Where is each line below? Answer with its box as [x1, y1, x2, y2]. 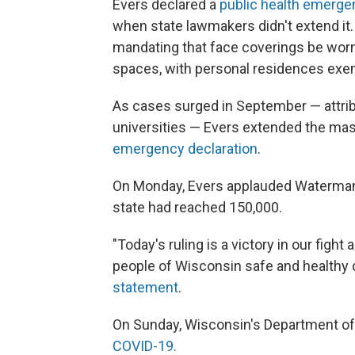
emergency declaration [113, 140, 258, 157]
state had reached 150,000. [113, 199, 282, 216]
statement [113, 279, 178, 296]
